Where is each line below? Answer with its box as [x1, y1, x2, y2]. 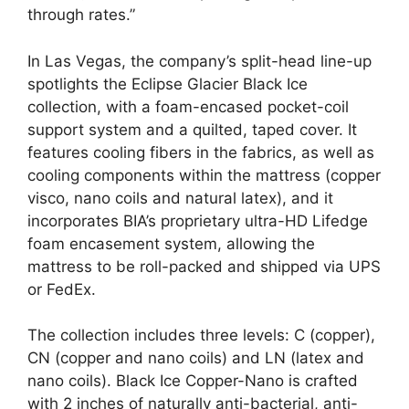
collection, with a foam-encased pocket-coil [27, 97, 349, 116]
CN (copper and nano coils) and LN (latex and [27, 349, 364, 368]
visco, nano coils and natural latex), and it [27, 188, 333, 207]
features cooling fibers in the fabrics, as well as [27, 142, 374, 162]
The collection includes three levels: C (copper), [27, 326, 375, 345]
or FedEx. [27, 279, 96, 299]
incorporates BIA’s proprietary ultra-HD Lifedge [27, 211, 368, 230]
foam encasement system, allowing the [27, 234, 315, 253]
